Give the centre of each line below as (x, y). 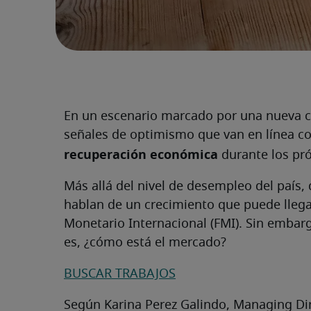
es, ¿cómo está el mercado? (145, 243)
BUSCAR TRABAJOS (120, 275)
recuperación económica (141, 155)
